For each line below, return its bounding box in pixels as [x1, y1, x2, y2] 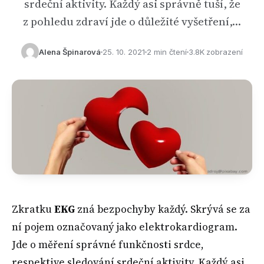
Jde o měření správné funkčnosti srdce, [12, 237, 204, 252]
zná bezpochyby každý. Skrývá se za [75, 202, 250, 217]
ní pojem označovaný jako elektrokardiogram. [12, 220, 237, 235]
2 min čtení [147, 47, 187, 57]
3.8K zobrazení [189, 47, 243, 57]
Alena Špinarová [39, 47, 101, 57]
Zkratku [12, 202, 54, 217]
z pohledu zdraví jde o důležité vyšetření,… [23, 14, 241, 29]
